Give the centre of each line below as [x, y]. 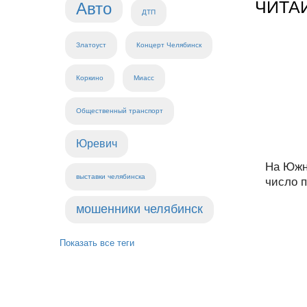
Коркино [90, 78]
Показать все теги [97, 243]
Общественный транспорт [120, 111]
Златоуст [91, 45]
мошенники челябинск [139, 209]
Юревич [97, 144]
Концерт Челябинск [169, 45]
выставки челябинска [111, 176]
